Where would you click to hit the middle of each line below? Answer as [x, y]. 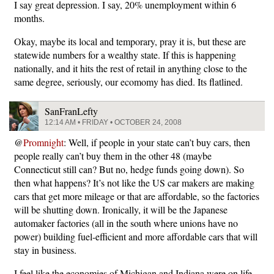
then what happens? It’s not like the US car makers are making [134, 183]
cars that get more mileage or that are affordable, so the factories [137, 196]
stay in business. [45, 250]
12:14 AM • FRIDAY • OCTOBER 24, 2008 [113, 122]
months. [29, 18]
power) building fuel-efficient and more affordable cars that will [136, 236]
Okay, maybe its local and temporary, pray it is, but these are [130, 41]
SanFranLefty [71, 111]
